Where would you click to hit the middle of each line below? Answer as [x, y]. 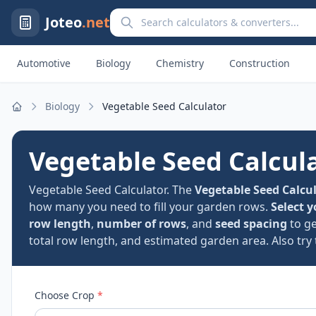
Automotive [44, 63]
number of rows [141, 224]
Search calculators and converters [200, 16]
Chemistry [180, 63]
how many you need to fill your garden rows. [150, 207]
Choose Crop [66, 295]
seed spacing [251, 224]
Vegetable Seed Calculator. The [112, 190]
